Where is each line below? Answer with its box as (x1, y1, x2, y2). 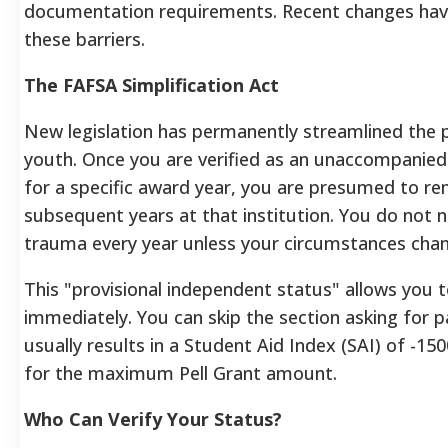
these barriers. (24, 26, 145, 51)
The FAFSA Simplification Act (24, 72, 279, 97)
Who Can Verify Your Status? (24, 406, 282, 431)
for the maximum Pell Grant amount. (24, 360, 337, 385)
